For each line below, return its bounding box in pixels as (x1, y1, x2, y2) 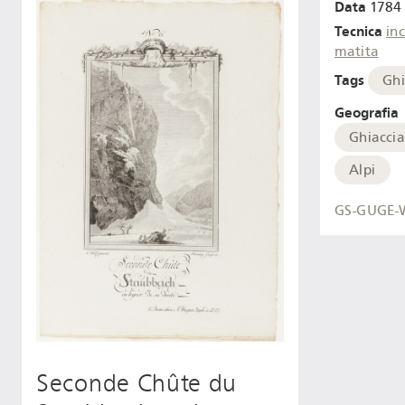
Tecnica (334, 23, 382, 41)
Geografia (334, 103, 399, 121)
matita (334, 43, 379, 61)
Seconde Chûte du (36, 368, 238, 398)
